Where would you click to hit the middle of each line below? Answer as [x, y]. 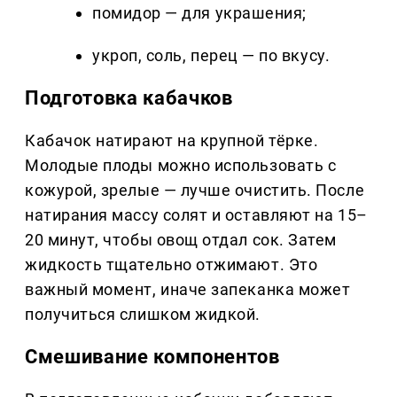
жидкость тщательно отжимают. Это [171, 265]
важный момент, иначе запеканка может [188, 290]
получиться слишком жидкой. [143, 315]
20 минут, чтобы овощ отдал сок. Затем [181, 240]
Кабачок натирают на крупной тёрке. [172, 141]
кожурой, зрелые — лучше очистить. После [195, 191]
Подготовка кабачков [129, 98]
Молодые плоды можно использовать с [181, 166]
